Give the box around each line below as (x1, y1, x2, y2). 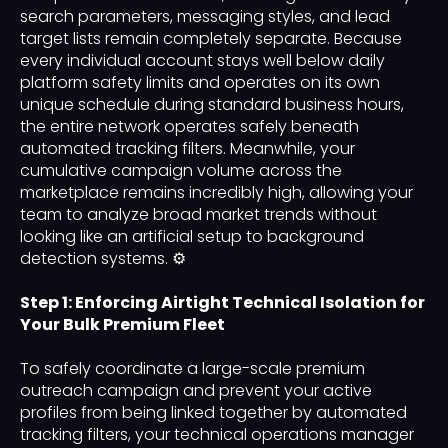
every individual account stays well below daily (20, 49, 385, 73)
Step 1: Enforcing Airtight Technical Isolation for (20, 291, 425, 315)
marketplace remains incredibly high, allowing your (20, 181, 413, 205)
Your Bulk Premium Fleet (20, 313, 225, 337)
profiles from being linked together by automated (20, 401, 407, 425)
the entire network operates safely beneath (20, 115, 359, 139)
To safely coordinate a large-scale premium (20, 357, 365, 381)
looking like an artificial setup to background (20, 225, 364, 249)
